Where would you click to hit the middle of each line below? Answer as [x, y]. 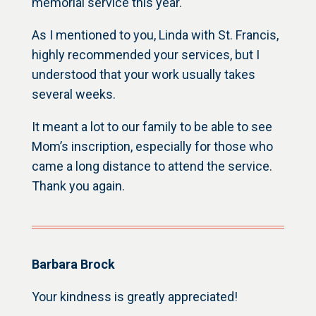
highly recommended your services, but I [145, 55]
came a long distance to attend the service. [152, 166]
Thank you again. [78, 186]
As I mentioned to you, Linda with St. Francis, [155, 35]
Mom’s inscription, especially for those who [152, 147]
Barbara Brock [73, 265]
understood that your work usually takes [143, 75]
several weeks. [75, 95]
